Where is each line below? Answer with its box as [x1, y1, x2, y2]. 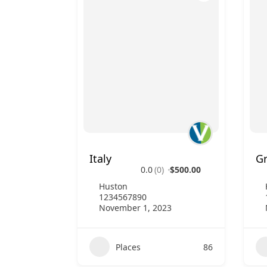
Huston [99, 181, 128, 192]
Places [116, 241, 141, 253]
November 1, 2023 [99, 202, 172, 213]
